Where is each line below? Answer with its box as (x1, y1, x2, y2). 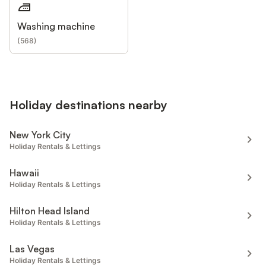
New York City (9, 129, 71, 141)
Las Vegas (9, 243, 55, 255)
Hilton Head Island (9, 205, 90, 217)
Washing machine (17, 20, 95, 32)
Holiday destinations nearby (9, 97, 167, 113)
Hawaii (9, 167, 39, 179)
